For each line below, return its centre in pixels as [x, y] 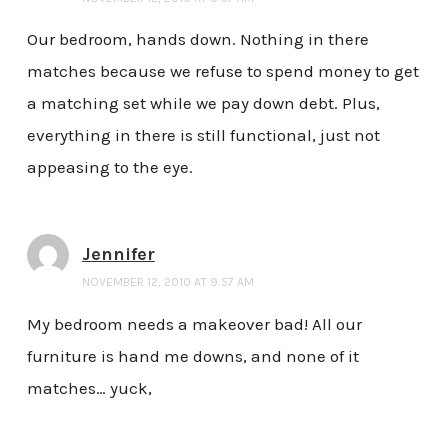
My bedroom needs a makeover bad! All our [194, 324]
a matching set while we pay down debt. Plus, [203, 103]
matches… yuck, [89, 388]
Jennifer [118, 254]
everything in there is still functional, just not [203, 135]
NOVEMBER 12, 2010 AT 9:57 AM [167, 282]
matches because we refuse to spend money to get [222, 71]
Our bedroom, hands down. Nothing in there [197, 39]
